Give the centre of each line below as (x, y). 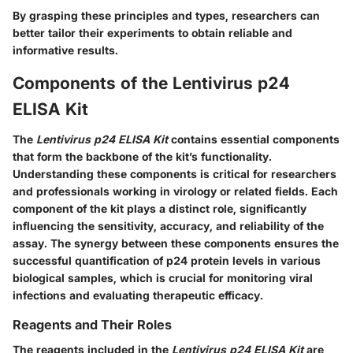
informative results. (65, 50)
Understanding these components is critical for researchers (175, 173)
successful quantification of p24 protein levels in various (167, 260)
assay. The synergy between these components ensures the (176, 243)
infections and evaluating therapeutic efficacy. (138, 295)
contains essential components (254, 139)
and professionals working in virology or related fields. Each (175, 191)
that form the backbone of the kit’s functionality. (142, 156)
